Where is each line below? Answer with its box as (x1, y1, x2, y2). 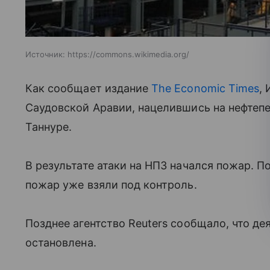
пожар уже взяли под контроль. (25, 178, 197, 191)
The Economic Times (151, 81, 260, 95)
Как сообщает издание (25, 81, 152, 95)
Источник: (25, 49, 65, 59)
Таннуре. (25, 120, 72, 133)
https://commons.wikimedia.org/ (67, 49, 189, 59)
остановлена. (25, 236, 99, 249)
